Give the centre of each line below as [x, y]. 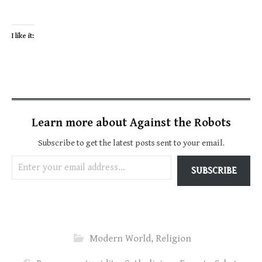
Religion [173, 238]
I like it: [23, 36]
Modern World [120, 238]
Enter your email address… [32, 155]
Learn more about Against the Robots [131, 123]
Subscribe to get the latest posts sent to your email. [131, 143]
